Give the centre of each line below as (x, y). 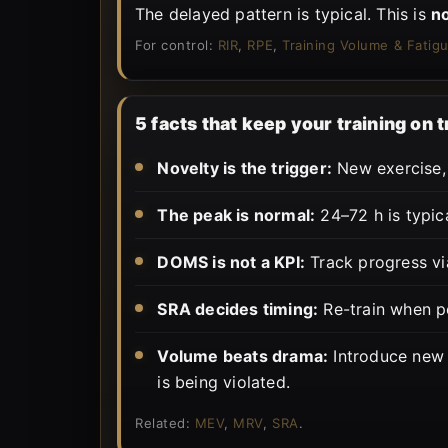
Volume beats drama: (243, 355)
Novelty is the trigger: (244, 167)
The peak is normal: (236, 214)
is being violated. (223, 381)
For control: (176, 44)
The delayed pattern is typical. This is (283, 13)
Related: (165, 422)
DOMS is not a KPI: (231, 261)
